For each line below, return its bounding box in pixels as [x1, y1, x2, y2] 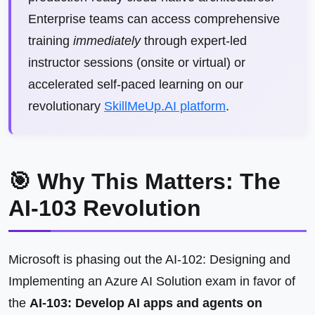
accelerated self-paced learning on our [28, 77, 243, 91]
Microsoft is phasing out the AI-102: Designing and [8, 252, 290, 266]
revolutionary [28, 99, 104, 113]
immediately [73, 34, 141, 48]
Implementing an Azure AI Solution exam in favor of [8, 274, 295, 288]
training [28, 34, 73, 48]
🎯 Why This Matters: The [8, 169, 281, 194]
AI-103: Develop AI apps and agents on [30, 296, 262, 310]
